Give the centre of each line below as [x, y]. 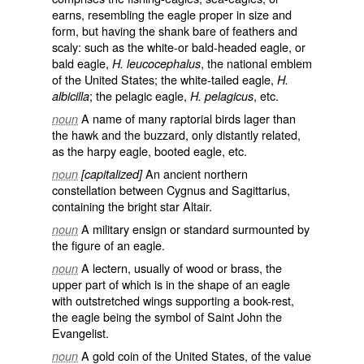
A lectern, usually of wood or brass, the [182, 268]
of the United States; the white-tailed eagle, [165, 79]
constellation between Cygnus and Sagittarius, [171, 190]
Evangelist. [80, 333]
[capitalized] [112, 174]
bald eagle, [82, 63]
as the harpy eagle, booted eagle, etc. [149, 151]
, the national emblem [256, 63]
